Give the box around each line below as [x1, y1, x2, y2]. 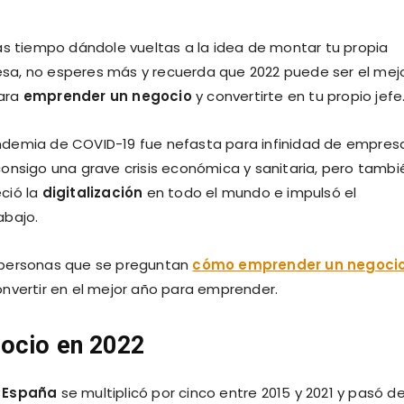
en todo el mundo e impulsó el [142, 182, 357, 202]
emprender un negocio [23, 86, 192, 106]
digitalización [41, 182, 143, 202]
